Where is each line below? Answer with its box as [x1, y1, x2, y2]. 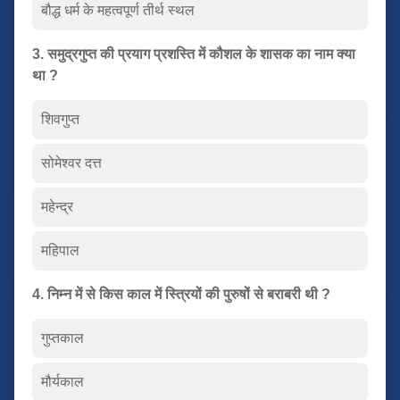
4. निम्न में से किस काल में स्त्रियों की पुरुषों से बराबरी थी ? [32, 286, 330, 302]
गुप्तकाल [41, 329, 84, 346]
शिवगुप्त [41, 111, 79, 127]
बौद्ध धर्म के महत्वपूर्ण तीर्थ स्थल [41, 2, 195, 18]
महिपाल [41, 242, 79, 258]
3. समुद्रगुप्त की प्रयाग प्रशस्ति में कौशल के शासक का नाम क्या [32, 46, 355, 62]
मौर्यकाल [41, 373, 84, 389]
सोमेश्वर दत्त [41, 154, 102, 171]
